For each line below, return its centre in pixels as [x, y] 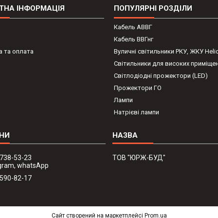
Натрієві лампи [136, 112]
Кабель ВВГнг [133, 39]
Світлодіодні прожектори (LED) [161, 76]
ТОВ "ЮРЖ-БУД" [139, 158]
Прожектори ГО [137, 88]
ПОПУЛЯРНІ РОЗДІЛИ [153, 9]
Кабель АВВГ [133, 27]
